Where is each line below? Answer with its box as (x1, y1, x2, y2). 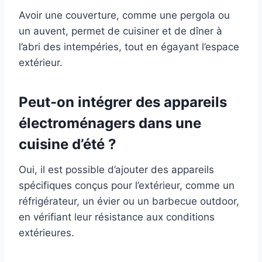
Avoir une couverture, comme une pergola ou (19, 9, 230, 22)
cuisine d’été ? (19, 136, 116, 153)
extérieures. (19, 227, 74, 239)
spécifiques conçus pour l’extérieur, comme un (19, 180, 235, 192)
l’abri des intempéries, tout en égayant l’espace (19, 41, 239, 53)
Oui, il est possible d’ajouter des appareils (19, 164, 214, 176)
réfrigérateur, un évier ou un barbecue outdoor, (19, 195, 239, 208)
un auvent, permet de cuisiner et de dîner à (19, 25, 222, 37)
